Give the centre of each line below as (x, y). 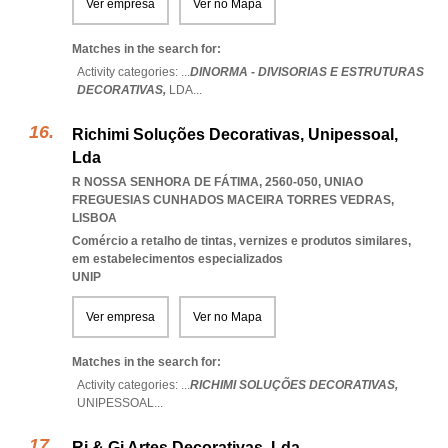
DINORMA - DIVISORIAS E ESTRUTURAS (307, 72)
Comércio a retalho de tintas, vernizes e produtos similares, (241, 241)
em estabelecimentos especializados (177, 259)
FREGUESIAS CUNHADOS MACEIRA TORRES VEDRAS (231, 200)
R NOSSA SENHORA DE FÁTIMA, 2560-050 (195, 182)
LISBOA (94, 218)
